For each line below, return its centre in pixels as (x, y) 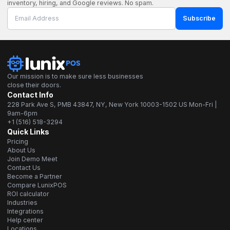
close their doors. (34, 85)
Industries (22, 202)
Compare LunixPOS (37, 185)
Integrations (25, 211)
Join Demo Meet (32, 159)
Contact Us (24, 167)
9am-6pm (22, 113)
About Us (21, 150)
